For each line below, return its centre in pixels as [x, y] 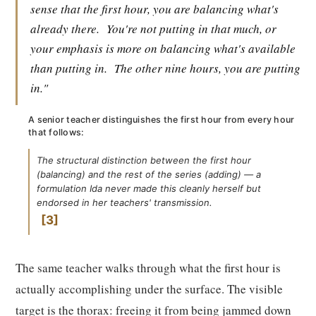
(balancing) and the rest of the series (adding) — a [149, 174]
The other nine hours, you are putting [207, 68]
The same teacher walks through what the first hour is [148, 268]
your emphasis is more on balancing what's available [163, 48]
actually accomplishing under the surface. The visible [149, 289]
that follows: [56, 132]
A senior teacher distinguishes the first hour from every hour [162, 120]
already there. [65, 29]
